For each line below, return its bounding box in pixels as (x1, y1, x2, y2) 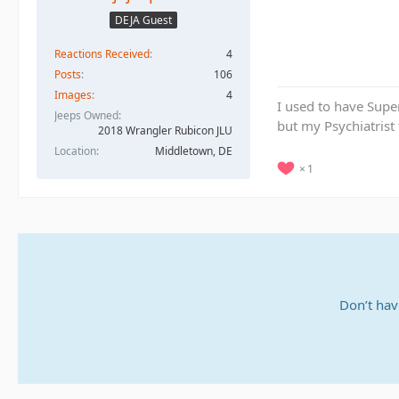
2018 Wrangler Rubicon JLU (98, 123, 232, 139)
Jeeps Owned (54, 108, 118, 124)
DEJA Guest (115, 12, 172, 28)
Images (54, 87, 92, 103)
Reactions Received (54, 46, 150, 62)
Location (54, 143, 96, 159)
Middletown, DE (155, 143, 232, 159)
